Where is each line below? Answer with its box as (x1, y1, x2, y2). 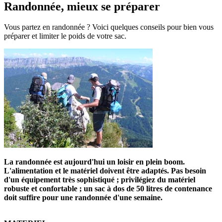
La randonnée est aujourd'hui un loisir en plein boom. (4, 158, 185, 166)
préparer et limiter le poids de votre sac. (4, 32, 126, 41)
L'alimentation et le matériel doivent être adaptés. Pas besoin (4, 166, 206, 175)
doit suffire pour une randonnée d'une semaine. (4, 193, 163, 202)
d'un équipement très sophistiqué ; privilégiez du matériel (4, 175, 195, 184)
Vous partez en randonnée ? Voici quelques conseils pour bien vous (4, 23, 214, 32)
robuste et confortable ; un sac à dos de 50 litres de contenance (4, 184, 212, 193)
